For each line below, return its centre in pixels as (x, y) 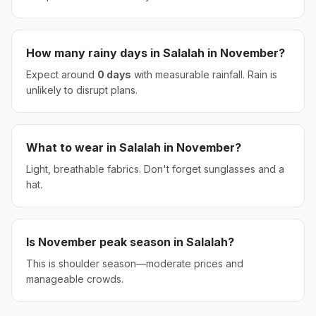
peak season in (141, 242)
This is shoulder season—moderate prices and (135, 263)
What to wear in (73, 147)
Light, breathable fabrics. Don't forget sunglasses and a (155, 169)
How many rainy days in (95, 53)
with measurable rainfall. (188, 74)
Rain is (261, 74)
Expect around (62, 74)
